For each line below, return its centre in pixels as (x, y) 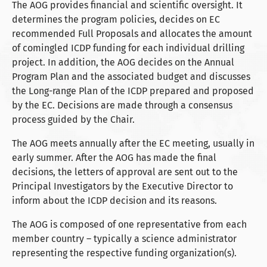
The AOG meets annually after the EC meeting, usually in (133, 143)
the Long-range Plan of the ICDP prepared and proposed (133, 91)
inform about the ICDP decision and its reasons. (114, 200)
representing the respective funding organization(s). (124, 253)
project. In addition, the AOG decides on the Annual (123, 62)
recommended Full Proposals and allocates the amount (132, 33)
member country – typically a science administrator (124, 238)
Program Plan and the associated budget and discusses (131, 76)
